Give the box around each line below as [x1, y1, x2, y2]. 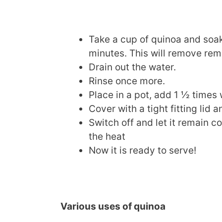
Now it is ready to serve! [89, 144, 196, 156]
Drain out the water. [89, 61, 176, 73]
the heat [89, 130, 125, 142]
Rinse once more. [89, 75, 165, 87]
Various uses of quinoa [60, 200, 166, 212]
